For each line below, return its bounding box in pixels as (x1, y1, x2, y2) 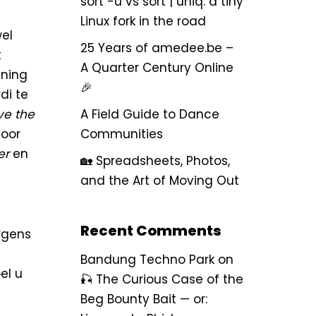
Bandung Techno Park (80, 251, 214, 268)
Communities (80, 126, 163, 142)
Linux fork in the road (80, 13, 206, 30)
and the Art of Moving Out (80, 172, 239, 189)
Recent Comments (80, 221, 221, 241)
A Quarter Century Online (80, 59, 233, 76)
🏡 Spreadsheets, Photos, (80, 152, 230, 169)
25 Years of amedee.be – (80, 39, 233, 56)
